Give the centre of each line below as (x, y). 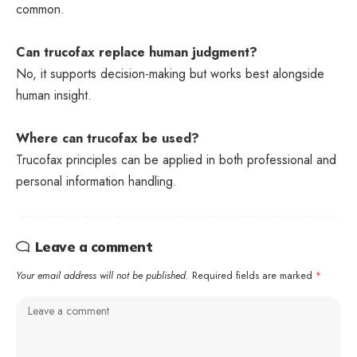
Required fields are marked (254, 276)
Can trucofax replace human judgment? (137, 52)
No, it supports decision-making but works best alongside (170, 74)
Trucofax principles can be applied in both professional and (176, 160)
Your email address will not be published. (102, 276)
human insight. (54, 95)
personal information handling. (96, 181)
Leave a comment (93, 247)
